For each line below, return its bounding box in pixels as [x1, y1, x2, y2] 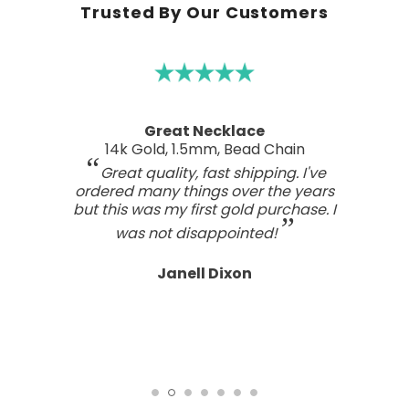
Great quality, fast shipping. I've [100, 163, 326, 184]
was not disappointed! [114, 223, 278, 245]
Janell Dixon [157, 263, 252, 285]
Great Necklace [144, 121, 265, 142]
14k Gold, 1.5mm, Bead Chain [104, 139, 305, 161]
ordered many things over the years [75, 181, 334, 203]
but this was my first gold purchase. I [73, 199, 336, 221]
